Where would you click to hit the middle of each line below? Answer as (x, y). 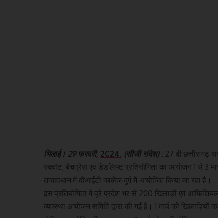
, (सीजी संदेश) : (143, 154)
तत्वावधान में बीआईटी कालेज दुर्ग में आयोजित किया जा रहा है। (128, 180)
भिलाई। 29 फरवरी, (72, 154)
